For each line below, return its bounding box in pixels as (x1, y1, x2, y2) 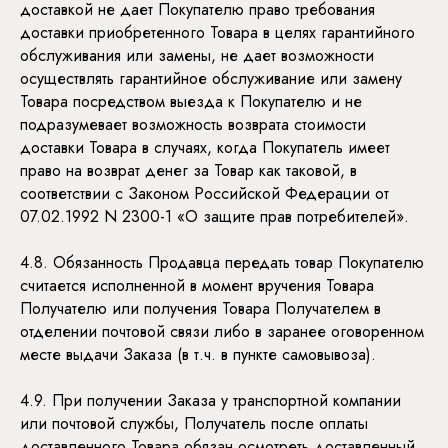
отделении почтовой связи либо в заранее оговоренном (20, 320, 424, 343)
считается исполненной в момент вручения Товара (20, 274, 374, 297)
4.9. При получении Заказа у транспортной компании (20, 389, 401, 412)
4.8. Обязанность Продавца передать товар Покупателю (20, 251, 424, 274)
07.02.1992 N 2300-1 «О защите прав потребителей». (20, 205, 409, 228)
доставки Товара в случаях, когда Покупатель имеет (20, 136, 390, 159)
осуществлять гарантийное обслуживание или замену (20, 67, 402, 90)
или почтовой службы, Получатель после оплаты (20, 412, 368, 435)
